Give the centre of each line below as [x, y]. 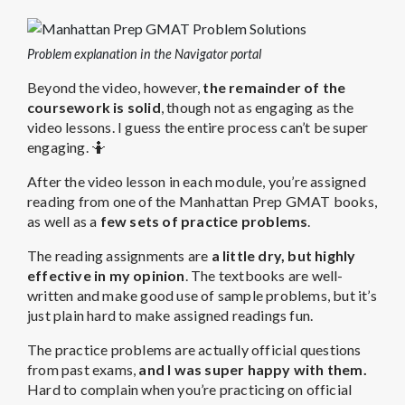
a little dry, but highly [282, 256]
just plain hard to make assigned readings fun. [170, 316]
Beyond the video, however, [115, 88]
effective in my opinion [106, 276]
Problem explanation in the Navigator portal [144, 54]
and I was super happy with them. [253, 370]
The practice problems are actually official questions [194, 350]
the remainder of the [274, 88]
